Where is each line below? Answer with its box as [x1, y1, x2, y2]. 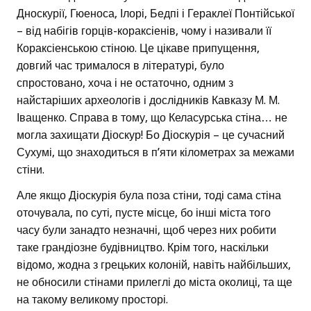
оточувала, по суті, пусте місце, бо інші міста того [17, 205, 271, 219]
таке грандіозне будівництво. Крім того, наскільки [17, 240, 269, 254]
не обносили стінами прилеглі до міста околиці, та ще [17, 275, 292, 289]
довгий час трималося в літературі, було [17, 58, 224, 72]
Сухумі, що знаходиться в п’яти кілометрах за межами [17, 145, 294, 159]
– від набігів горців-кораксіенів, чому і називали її [17, 24, 271, 37]
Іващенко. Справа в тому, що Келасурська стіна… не [17, 110, 287, 124]
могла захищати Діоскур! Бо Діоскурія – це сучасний [17, 128, 285, 142]
